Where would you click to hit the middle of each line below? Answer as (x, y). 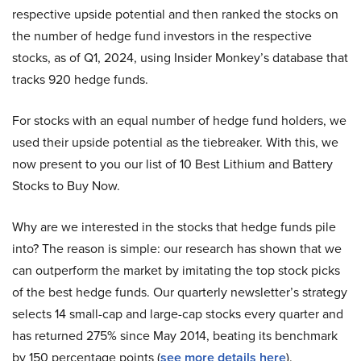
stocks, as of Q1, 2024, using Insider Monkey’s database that (180, 58)
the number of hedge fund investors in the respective (162, 36)
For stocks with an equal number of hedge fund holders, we (179, 121)
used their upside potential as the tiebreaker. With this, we (175, 143)
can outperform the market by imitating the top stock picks (176, 271)
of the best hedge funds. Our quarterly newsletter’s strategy (180, 293)
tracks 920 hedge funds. (80, 80)
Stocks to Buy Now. (66, 186)
